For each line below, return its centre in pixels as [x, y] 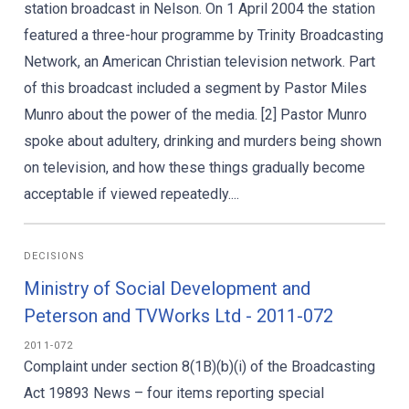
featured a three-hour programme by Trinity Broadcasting [204, 35]
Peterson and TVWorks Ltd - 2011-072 [178, 316]
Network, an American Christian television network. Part [199, 62]
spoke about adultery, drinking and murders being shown [203, 141]
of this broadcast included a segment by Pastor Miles [195, 88]
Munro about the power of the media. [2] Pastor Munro [195, 115]
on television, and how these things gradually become [194, 168]
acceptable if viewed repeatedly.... [131, 194]
